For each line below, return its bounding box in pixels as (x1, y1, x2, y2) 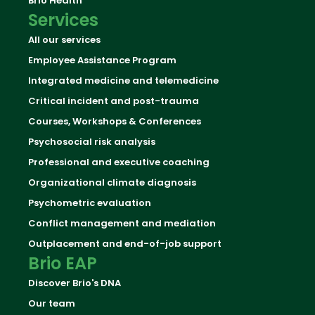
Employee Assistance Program (28, 53, 176, 67)
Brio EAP (28, 252, 97, 275)
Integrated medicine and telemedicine (28, 74, 219, 87)
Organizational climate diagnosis (28, 176, 196, 189)
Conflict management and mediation (28, 217, 216, 230)
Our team (28, 297, 75, 310)
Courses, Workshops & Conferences (28, 115, 201, 128)
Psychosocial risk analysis (28, 135, 155, 148)
